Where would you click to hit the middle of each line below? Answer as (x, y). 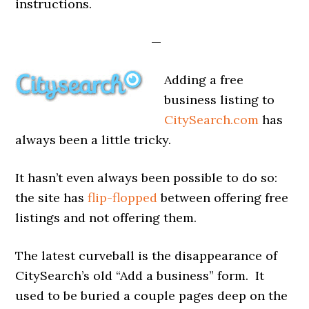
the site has (52, 197)
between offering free (223, 197)
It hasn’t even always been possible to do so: (147, 177)
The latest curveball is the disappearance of (147, 255)
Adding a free (204, 79)
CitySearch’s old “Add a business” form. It (140, 275)
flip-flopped (123, 197)
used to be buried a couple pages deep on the (152, 295)
